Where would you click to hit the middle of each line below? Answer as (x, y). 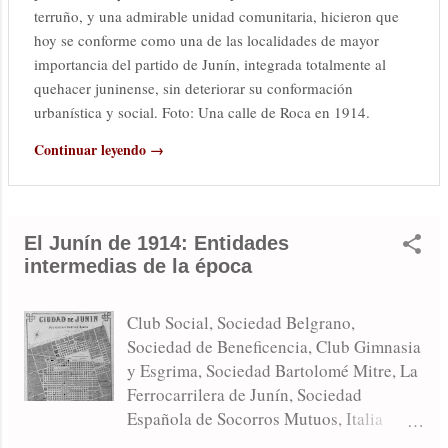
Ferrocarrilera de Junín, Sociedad (245, 395)
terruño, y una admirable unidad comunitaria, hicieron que (216, 15)
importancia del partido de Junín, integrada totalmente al (210, 63)
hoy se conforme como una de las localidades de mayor (206, 39)
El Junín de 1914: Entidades (156, 242)
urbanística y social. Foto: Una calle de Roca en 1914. (202, 111)
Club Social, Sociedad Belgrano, (241, 323)
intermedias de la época (138, 265)
